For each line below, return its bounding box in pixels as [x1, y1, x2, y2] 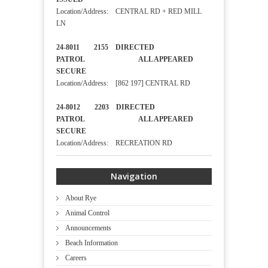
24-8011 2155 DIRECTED [56, 43, 154, 52]
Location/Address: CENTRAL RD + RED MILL [56, 7, 202, 16]
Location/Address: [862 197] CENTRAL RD [56, 79, 190, 88]
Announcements [65, 224, 111, 233]
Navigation [111, 170, 157, 182]
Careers [65, 254, 87, 263]
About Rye [65, 194, 96, 203]
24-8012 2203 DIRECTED [56, 103, 155, 112]
